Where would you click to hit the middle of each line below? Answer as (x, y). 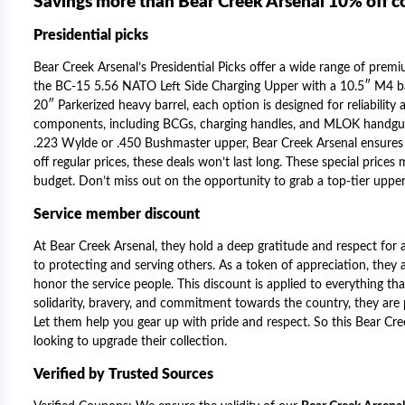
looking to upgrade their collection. (130, 342)
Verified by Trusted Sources (125, 374)
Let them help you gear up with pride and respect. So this (194, 323)
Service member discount (118, 214)
